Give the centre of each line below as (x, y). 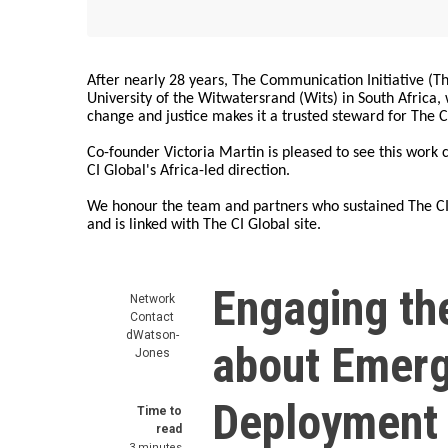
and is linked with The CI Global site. (204, 225)
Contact (152, 317)
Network (152, 299)
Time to (159, 411)
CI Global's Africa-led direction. (188, 171)
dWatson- (152, 335)
